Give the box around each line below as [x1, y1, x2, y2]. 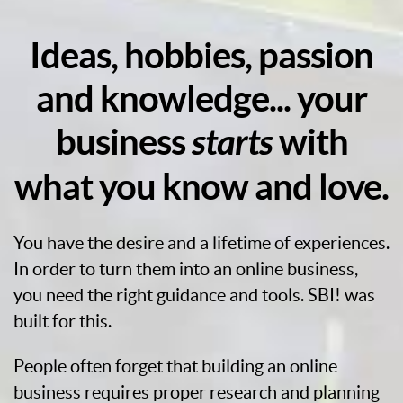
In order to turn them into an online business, [13, 259, 358, 279]
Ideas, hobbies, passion [30, 35, 373, 76]
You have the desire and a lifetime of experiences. [13, 233, 390, 253]
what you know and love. [14, 166, 389, 207]
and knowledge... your [36, 78, 367, 119]
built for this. [13, 311, 112, 331]
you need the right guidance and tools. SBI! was [13, 285, 375, 305]
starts [191, 121, 273, 165]
